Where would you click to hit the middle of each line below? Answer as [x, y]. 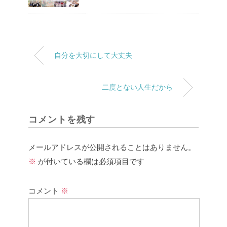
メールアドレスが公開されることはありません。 [112, 147]
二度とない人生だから [137, 87]
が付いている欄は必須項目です [90, 162]
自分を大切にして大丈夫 [93, 55]
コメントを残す [62, 120]
